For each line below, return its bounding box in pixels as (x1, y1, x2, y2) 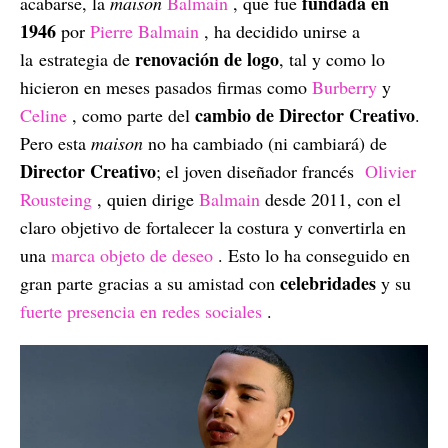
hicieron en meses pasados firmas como (20, 74, 312, 99)
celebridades (280, 269, 376, 296)
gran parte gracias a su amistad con (20, 270, 280, 295)
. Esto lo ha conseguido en (218, 242, 410, 267)
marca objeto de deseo (51, 242, 213, 267)
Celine (20, 102, 67, 127)
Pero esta (20, 130, 91, 155)
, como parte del (72, 102, 195, 127)
